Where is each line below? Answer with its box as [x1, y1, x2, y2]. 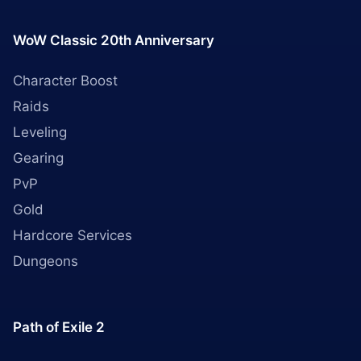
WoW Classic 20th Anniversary [13, 32, 214, 48]
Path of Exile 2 [13, 319, 105, 335]
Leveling [13, 124, 67, 140]
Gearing [13, 150, 64, 166]
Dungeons [13, 253, 78, 269]
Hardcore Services [13, 227, 132, 243]
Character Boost [13, 73, 118, 89]
